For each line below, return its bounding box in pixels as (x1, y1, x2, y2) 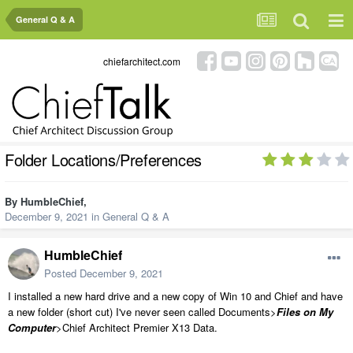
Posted (44, 266, 80, 281)
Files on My (277, 304, 333, 320)
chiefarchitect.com (103, 54, 180, 68)
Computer (8, 320, 56, 336)
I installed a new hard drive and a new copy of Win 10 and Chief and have (8, 288, 343, 304)
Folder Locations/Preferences (5, 148, 202, 172)
